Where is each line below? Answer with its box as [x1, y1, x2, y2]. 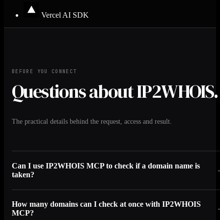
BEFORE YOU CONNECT [12, 68, 77, 75]
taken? [12, 170, 34, 179]
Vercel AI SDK [41, 11, 89, 20]
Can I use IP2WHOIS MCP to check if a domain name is [12, 161, 200, 170]
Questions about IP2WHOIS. [12, 78, 218, 104]
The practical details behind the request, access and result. [12, 117, 172, 125]
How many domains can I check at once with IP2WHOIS [12, 200, 201, 209]
